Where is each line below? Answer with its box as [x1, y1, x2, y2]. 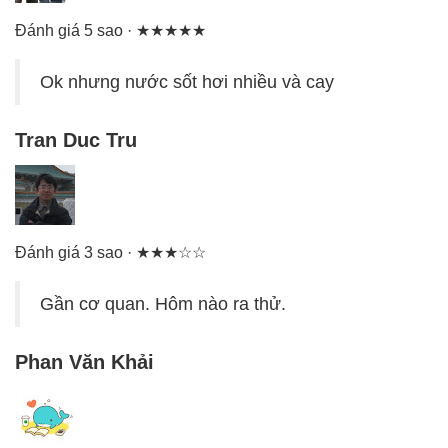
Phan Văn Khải [15, 351, 154, 374]
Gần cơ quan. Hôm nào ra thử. [40, 294, 286, 315]
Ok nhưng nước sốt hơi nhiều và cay [40, 72, 334, 93]
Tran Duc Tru [15, 129, 137, 152]
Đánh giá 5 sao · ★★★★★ [15, 22, 206, 40]
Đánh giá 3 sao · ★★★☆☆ [15, 244, 206, 262]
